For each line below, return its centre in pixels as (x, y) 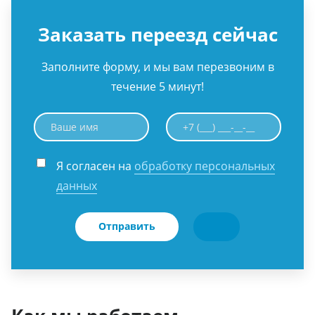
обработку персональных (205, 166)
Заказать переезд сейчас (157, 35)
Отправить (127, 226)
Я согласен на (95, 166)
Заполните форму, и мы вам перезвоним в (157, 67)
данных (77, 186)
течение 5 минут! (157, 87)
